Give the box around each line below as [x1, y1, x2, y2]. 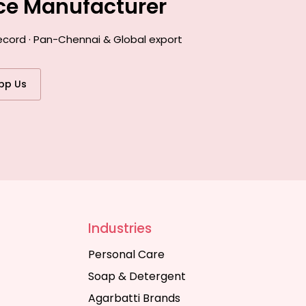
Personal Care [87, 247, 165, 262]
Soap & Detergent [87, 268, 186, 284]
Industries [87, 219, 152, 238]
